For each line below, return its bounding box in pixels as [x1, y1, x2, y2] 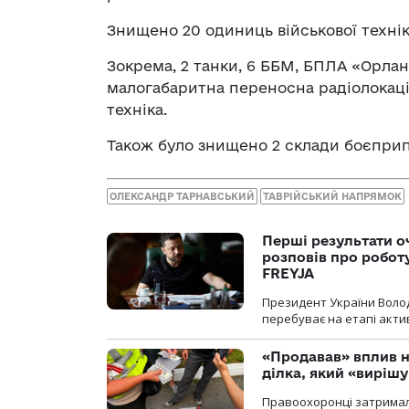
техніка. [107, 101, 167, 119]
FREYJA [262, 265, 314, 281]
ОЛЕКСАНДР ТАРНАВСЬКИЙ [110, 190, 255, 202]
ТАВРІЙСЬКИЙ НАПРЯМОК [263, 190, 402, 202]
